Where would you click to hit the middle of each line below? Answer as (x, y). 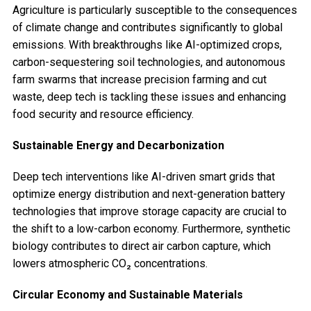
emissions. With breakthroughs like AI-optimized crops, (147, 45)
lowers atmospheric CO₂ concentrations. (110, 264)
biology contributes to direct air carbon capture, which (141, 246)
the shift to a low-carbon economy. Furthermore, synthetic (151, 229)
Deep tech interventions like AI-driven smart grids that (143, 177)
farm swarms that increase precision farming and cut (139, 80)
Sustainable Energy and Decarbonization (118, 146)
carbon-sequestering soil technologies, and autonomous (149, 62)
